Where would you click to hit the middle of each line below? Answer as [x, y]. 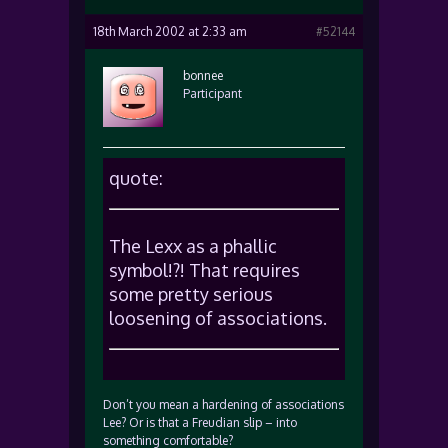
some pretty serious [191, 294]
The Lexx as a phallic [193, 246]
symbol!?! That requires [204, 270]
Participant [212, 93]
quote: [136, 178]
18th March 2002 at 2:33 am [169, 31]
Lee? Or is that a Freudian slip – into [200, 422]
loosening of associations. [218, 318]
